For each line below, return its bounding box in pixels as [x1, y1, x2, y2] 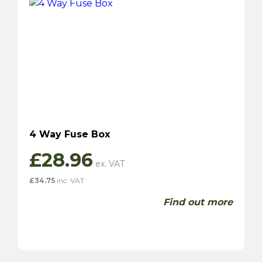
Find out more [163, 196, 233, 208]
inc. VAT [55, 175, 84, 185]
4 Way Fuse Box [29, 128, 110, 140]
